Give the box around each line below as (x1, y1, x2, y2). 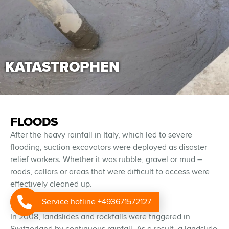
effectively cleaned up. (10, 179, 92, 189)
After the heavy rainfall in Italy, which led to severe (10, 130, 192, 140)
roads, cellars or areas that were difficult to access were (10, 167, 210, 177)
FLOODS (10, 114, 58, 129)
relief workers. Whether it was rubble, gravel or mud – (10, 154, 202, 165)
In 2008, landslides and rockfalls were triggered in (10, 212, 190, 222)
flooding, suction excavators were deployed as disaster (10, 142, 207, 152)
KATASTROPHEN (5, 58, 120, 76)
